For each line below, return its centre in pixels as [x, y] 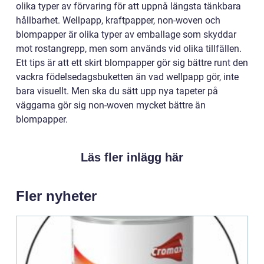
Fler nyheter [56, 196]
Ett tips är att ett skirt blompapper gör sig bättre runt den [132, 63]
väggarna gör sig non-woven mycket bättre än [111, 105]
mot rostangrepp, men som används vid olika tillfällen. [129, 49]
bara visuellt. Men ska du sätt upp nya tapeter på [117, 91]
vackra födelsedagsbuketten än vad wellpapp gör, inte [127, 77]
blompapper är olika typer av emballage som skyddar [126, 35]
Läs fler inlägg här [132, 158]
